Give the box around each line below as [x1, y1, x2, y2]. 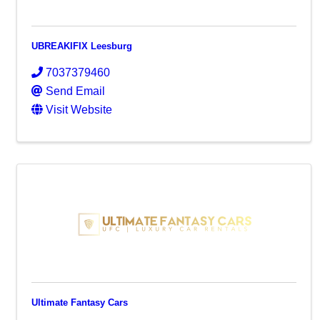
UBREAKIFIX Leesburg [31, 41, 132, 51]
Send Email [46, 85, 105, 97]
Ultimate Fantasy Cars [31, 297, 128, 308]
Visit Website [46, 104, 112, 116]
